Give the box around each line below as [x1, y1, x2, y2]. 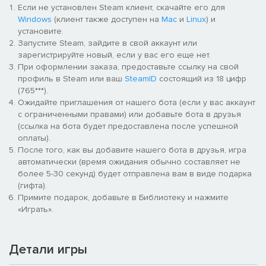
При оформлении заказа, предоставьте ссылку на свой [18, 61, 239, 72]
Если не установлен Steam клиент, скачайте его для [18, 2, 225, 12]
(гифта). [18, 180, 47, 191]
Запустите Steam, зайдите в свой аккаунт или [18, 37, 197, 48]
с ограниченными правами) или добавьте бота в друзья [18, 109, 241, 119]
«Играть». [18, 204, 53, 214]
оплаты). [18, 132, 50, 143]
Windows [18, 14, 52, 24]
